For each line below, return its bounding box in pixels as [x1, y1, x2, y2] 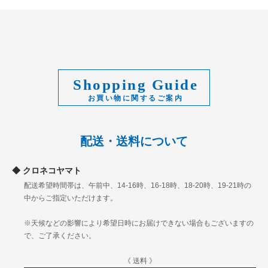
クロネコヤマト [20, 166, 81, 175]
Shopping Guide [73, 77, 198, 93]
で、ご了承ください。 [24, 232, 96, 240]
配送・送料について [80, 135, 188, 148]
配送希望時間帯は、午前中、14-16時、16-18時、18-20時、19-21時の [24, 181, 251, 190]
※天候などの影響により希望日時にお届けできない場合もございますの [24, 219, 254, 227]
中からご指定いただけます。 [24, 194, 117, 202]
